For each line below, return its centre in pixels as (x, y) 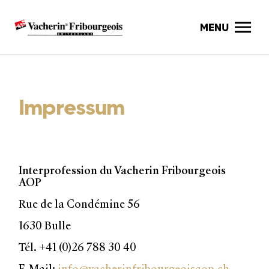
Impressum (72, 106)
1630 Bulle (45, 226)
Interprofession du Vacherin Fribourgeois (122, 171)
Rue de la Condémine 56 (80, 204)
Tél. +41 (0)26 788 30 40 (78, 247)
